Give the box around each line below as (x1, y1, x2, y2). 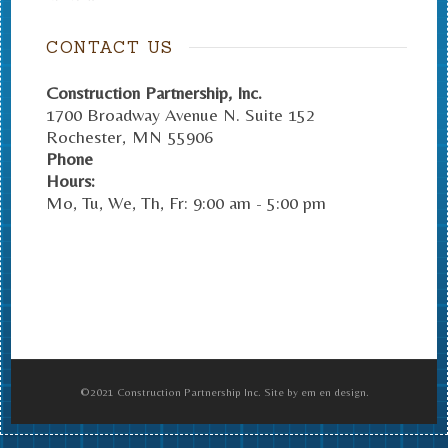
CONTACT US (46, 36, 174, 57)
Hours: (46, 169, 95, 191)
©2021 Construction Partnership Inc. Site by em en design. (79, 385, 369, 398)
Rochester (46, 125, 122, 147)
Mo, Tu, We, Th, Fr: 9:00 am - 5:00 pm (46, 191, 326, 213)
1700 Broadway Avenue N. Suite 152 (46, 103, 315, 125)
